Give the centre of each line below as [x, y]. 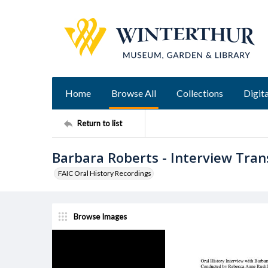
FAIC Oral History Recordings [105, 173]
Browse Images [100, 216]
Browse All [134, 93]
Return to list [100, 123]
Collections [200, 93]
